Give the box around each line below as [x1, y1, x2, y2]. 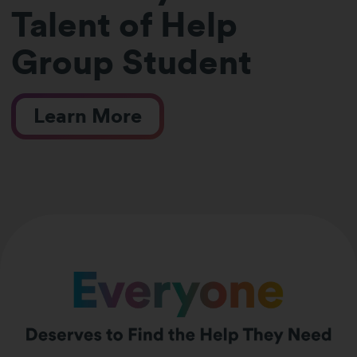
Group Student [11, 41, 253, 84]
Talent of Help [11, 4, 238, 46]
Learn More [33, 104, 142, 128]
